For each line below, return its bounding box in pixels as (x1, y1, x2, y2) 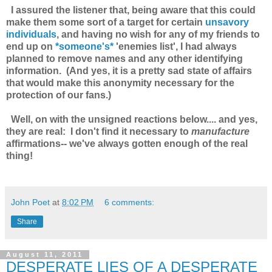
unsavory (205, 16, 249, 27)
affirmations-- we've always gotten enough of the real (6, 138, 248, 149)
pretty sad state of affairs (138, 65, 252, 76)
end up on (6, 41, 55, 52)
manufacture (191, 126, 250, 137)
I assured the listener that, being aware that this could (6, 4, 256, 15)
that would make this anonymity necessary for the (6, 77, 234, 88)
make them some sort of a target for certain (6, 16, 205, 27)
